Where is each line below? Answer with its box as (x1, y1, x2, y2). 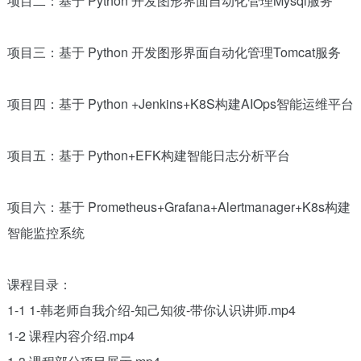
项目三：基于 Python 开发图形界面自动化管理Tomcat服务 (6, 42, 341, 61)
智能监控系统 (6, 222, 85, 242)
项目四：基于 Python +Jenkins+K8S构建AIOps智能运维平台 (6, 93, 354, 113)
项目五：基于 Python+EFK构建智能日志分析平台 (6, 145, 290, 164)
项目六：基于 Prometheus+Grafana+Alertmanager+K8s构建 (6, 197, 351, 216)
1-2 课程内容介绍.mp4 (6, 326, 135, 345)
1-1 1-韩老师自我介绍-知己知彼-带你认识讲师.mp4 (6, 300, 296, 319)
